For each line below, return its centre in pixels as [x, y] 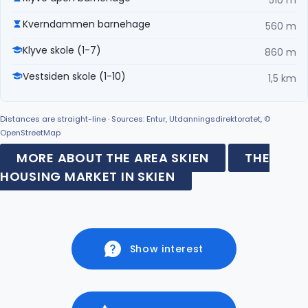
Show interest [167, 249]
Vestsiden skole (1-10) [74, 76]
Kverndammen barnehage [87, 24]
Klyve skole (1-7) [62, 50]
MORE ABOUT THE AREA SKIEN [113, 157]
